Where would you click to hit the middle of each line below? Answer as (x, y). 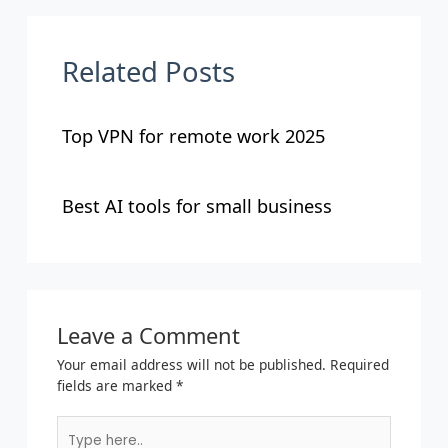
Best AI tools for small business (196, 206)
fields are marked (116, 385)
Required (359, 364)
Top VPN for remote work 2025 (193, 135)
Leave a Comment (148, 335)
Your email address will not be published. (191, 364)
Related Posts (148, 72)
